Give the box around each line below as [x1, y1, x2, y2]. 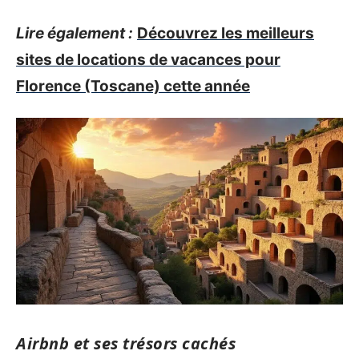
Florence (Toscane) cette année [16, 77, 250, 95]
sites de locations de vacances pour [16, 50, 280, 69]
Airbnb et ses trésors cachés [16, 332, 236, 354]
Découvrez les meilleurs [137, 24, 314, 42]
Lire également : [16, 24, 133, 42]
